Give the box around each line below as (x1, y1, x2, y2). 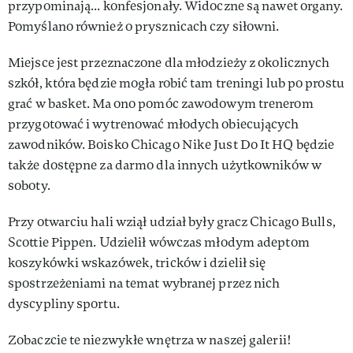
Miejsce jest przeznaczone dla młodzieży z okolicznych (8, 54, 330, 71)
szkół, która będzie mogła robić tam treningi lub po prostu (8, 74, 344, 91)
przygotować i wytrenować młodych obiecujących (8, 115, 299, 132)
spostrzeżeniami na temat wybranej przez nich (8, 274, 281, 292)
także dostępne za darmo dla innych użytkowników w (8, 156, 321, 173)
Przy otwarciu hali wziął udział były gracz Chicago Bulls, (8, 213, 336, 230)
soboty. (8, 176, 50, 194)
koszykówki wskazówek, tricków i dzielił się (8, 254, 266, 271)
